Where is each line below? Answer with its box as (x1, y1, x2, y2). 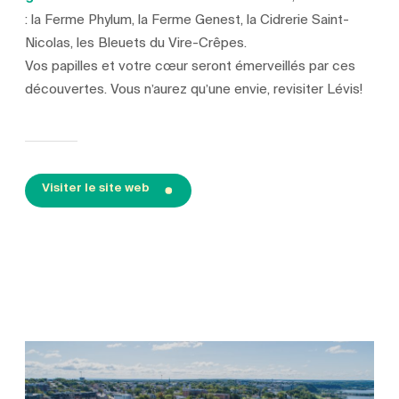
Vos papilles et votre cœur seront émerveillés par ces (25, 55, 356, 77)
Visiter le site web (41, 177, 150, 198)
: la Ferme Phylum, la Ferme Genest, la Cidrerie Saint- (25, 9, 350, 31)
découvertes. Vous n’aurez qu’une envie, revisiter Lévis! (25, 78, 363, 101)
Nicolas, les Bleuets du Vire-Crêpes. (25, 32, 248, 54)
